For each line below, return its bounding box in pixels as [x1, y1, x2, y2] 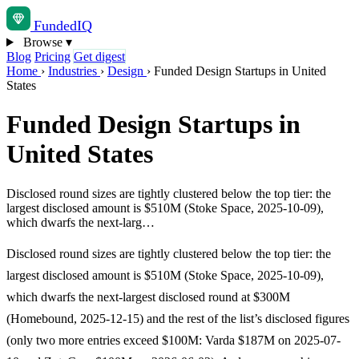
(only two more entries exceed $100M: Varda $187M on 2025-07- [6, 333, 341, 347]
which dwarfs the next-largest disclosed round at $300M [6, 289, 290, 304]
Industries [48, 64, 100, 78]
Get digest [74, 50, 125, 63]
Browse [19, 35, 66, 49]
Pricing [34, 50, 71, 63]
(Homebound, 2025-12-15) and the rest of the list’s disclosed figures [6, 311, 349, 325]
